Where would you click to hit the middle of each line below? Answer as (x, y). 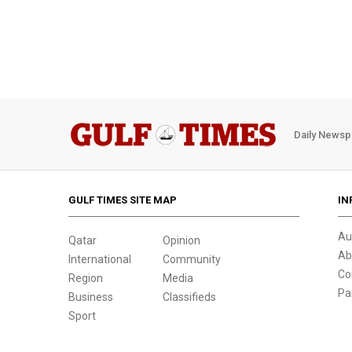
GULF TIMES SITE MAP (123, 200)
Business (91, 297)
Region (86, 278)
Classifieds (189, 297)
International (100, 259)
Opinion (181, 240)
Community (192, 259)
